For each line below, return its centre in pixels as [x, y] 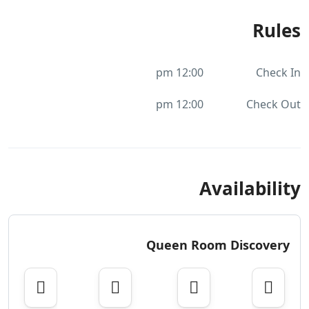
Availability [250, 189]
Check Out [273, 104]
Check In [278, 73]
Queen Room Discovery [218, 245]
